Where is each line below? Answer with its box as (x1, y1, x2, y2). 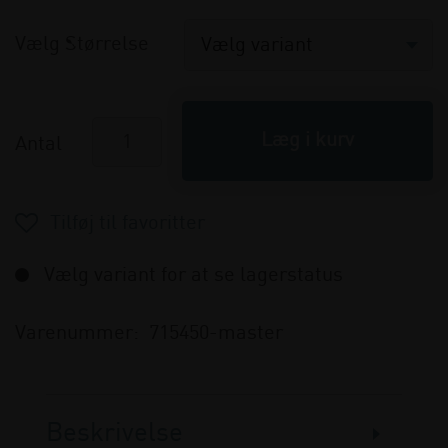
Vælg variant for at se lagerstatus (39, 265, 343, 286)
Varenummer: (15, 323, 139, 344)
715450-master (149, 323, 283, 344)
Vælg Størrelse (15, 34, 149, 55)
